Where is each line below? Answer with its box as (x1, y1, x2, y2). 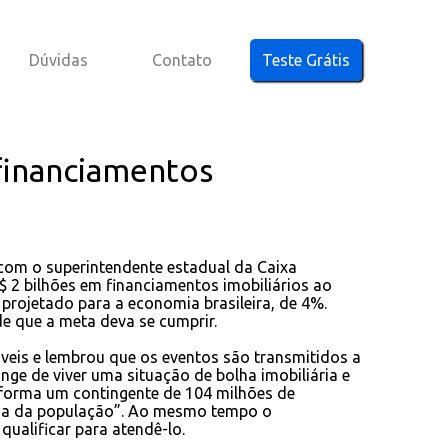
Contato (152, 51, 212, 69)
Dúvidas (28, 51, 88, 69)
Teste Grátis (262, 51, 350, 69)
